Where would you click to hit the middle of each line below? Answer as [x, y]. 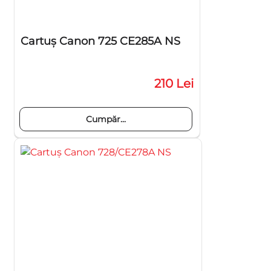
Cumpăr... [106, 119]
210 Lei [174, 83]
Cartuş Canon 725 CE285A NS [100, 41]
